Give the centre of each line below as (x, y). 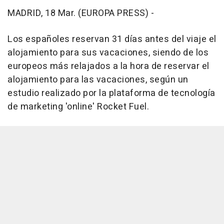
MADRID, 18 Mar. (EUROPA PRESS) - (81, 13)
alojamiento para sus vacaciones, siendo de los (108, 53)
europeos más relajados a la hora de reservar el (108, 66)
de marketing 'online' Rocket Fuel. (78, 107)
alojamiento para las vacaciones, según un (98, 80)
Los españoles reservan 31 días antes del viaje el (112, 39)
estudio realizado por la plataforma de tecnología (111, 93)
